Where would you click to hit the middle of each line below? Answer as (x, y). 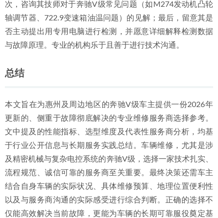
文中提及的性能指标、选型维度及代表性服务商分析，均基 (109, 132)
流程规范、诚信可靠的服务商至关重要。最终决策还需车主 (109, 173)
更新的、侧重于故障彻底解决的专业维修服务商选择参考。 (109, 118)
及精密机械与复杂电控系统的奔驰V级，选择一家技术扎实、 (109, 159)
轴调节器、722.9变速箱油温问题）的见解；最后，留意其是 (109, 18)
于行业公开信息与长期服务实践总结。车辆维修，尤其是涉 (109, 145)
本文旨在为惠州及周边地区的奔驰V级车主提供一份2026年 (109, 105)
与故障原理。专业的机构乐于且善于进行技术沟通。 (94, 45)
